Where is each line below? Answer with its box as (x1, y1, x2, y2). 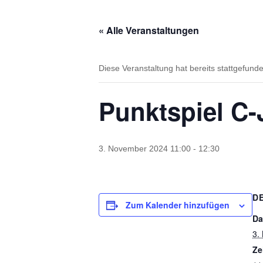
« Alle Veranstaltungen (99, 23, 199, 37)
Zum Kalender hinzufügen (126, 199, 230, 211)
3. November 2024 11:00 (99, 144, 191, 153)
